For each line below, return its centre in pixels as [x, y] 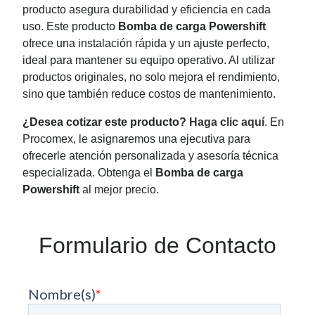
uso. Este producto [70, 27]
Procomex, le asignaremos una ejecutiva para [136, 139]
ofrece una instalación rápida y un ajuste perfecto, [146, 44]
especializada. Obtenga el [89, 173]
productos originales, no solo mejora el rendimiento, [151, 77]
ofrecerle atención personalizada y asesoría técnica [150, 156]
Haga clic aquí [227, 122]
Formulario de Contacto [157, 246]
